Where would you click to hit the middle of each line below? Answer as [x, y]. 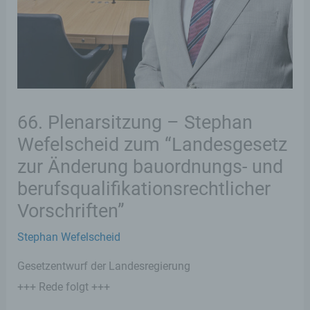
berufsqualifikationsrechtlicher [144, 189]
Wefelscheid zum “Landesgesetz [153, 144]
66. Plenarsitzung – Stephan [135, 122]
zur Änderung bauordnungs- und [151, 166]
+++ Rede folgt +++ [64, 286]
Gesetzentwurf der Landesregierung [104, 266]
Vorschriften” [71, 211]
